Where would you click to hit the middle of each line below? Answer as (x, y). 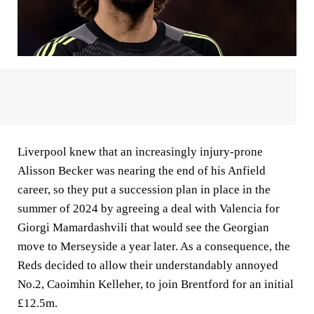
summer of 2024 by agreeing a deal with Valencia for (149, 208)
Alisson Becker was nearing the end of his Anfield (142, 170)
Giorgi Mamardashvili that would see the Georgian (143, 227)
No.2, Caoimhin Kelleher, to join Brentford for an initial (156, 284)
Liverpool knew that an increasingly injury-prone (140, 151)
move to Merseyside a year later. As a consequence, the (154, 246)
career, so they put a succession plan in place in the (144, 189)
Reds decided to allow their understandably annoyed (148, 265)
